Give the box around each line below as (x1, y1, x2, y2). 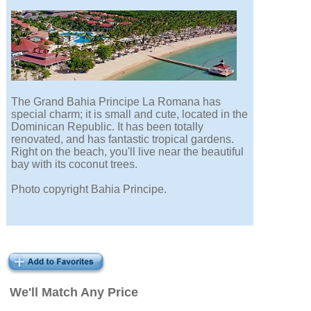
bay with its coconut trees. (11, 158, 138, 171)
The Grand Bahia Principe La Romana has (11, 96, 221, 108)
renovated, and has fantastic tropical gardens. (11, 133, 235, 146)
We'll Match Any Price (10, 285, 139, 300)
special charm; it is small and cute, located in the (11, 108, 249, 121)
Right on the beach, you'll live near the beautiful (11, 146, 244, 158)
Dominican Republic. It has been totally (11, 121, 204, 133)
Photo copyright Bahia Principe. (11, 183, 167, 196)
